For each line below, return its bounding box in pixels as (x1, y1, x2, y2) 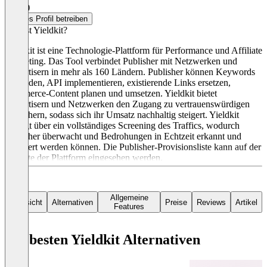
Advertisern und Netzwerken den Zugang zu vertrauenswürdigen (5, 99, 250, 110)
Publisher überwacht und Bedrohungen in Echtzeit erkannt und (5, 131, 241, 142)
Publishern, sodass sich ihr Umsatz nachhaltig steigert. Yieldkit (5, 110, 239, 120)
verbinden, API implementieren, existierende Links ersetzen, (5, 77, 231, 88)
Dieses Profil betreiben (10, 14, 88, 24)
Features (114, 202, 144, 212)
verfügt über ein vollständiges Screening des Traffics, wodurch (5, 120, 240, 131)
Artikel (235, 197, 257, 207)
